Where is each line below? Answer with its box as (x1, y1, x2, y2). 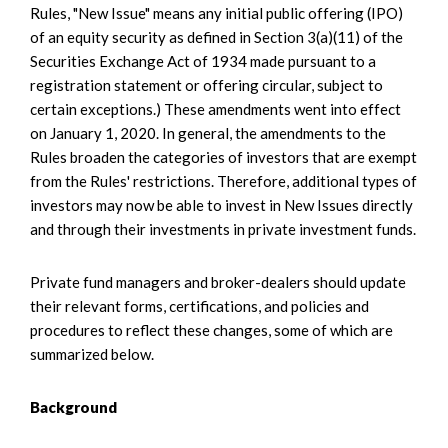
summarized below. (30, 345, 154, 364)
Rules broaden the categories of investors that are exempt (30, 148, 417, 167)
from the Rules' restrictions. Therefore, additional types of (30, 172, 417, 191)
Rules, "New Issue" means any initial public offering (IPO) (30, 4, 403, 23)
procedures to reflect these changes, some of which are (30, 321, 393, 340)
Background (30, 398, 117, 417)
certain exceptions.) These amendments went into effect (30, 100, 401, 119)
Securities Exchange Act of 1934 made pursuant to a (30, 52, 376, 71)
